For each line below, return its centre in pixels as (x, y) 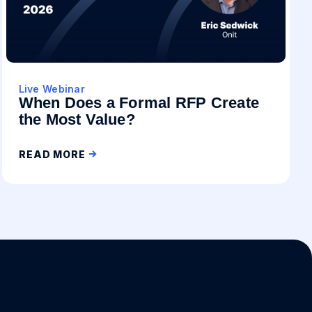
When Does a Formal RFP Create (139, 103)
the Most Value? (77, 119)
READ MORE (52, 154)
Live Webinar (52, 89)
